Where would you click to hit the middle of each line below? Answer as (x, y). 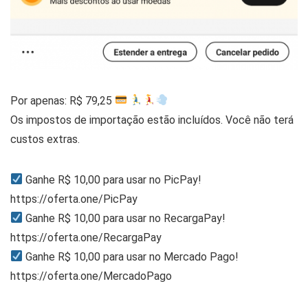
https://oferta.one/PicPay (74, 199)
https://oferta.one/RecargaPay (86, 237)
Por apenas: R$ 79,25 (63, 100)
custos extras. (45, 139)
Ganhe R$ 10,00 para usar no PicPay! (112, 179)
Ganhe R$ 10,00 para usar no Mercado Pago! (131, 256)
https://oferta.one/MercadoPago (91, 276)
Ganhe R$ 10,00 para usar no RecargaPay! (124, 218)
